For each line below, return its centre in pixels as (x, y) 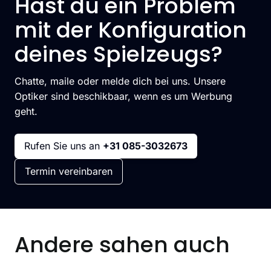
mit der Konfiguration (131, 30)
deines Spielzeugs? (119, 54)
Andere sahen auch (122, 245)
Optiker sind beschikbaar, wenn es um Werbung (123, 96)
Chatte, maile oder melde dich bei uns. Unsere (120, 81)
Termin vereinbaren (69, 171)
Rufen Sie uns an (64, 146)
